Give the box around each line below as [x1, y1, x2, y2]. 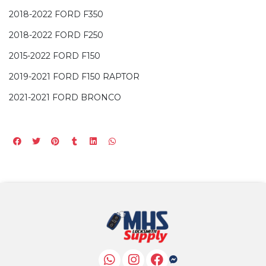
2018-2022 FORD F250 [9, 29, 103, 40]
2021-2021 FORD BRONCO [9, 91, 121, 103]
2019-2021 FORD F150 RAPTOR [9, 71, 140, 82]
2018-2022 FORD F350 [9, 8, 103, 20]
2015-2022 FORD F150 [9, 50, 100, 61]
